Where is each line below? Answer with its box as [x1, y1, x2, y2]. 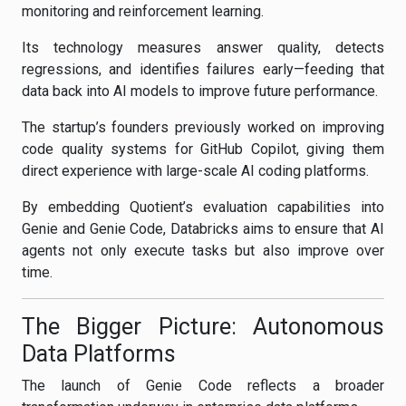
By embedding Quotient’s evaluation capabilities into [22, 198, 384, 216]
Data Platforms [22, 341, 176, 367]
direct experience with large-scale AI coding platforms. [22, 162, 369, 179]
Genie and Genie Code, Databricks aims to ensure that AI [22, 220, 384, 237]
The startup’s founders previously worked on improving [22, 119, 384, 136]
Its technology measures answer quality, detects [22, 39, 384, 56]
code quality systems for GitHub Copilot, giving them [22, 140, 384, 158]
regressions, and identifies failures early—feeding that [22, 61, 384, 78]
